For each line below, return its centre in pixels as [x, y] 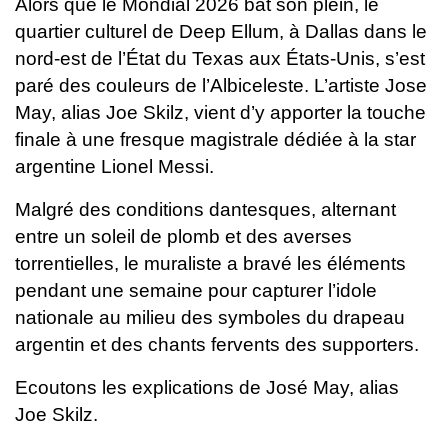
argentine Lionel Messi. [117, 166]
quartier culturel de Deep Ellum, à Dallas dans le [221, 31]
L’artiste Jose [370, 85]
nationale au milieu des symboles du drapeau [210, 317]
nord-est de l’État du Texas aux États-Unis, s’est [220, 58]
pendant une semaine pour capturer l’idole [196, 290]
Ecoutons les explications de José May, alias [207, 387]
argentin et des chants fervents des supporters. [217, 344]
